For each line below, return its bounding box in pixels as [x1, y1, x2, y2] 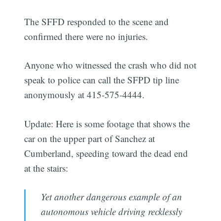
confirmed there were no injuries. [24, 30, 148, 42]
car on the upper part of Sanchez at [24, 132, 155, 145]
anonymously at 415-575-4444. [24, 88, 145, 101]
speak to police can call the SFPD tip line [24, 74, 180, 86]
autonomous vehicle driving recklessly [40, 205, 182, 218]
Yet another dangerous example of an [40, 190, 182, 203]
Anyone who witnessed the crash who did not [24, 59, 197, 72]
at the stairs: [24, 161, 69, 174]
